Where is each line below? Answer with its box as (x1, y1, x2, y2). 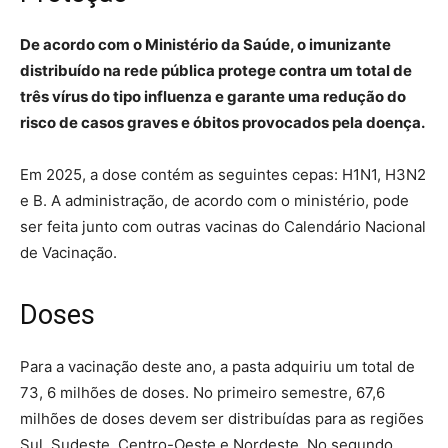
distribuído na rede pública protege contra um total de (20, 61, 412, 81)
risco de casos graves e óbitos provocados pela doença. (20, 113, 425, 133)
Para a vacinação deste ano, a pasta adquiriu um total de (20, 357, 415, 377)
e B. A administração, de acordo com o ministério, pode (20, 191, 409, 211)
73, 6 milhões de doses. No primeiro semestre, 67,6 (20, 383, 385, 403)
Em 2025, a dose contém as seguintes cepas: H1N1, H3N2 (20, 165, 426, 185)
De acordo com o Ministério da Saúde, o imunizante (20, 35, 391, 55)
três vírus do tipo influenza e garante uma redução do (20, 87, 406, 107)
